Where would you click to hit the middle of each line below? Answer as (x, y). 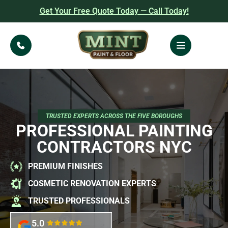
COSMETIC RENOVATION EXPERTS (92, 183)
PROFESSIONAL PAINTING (114, 131)
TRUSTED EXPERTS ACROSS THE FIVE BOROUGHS (114, 116)
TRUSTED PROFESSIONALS (79, 201)
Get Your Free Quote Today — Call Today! (114, 11)
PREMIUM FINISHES (65, 166)
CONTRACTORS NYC (114, 147)
